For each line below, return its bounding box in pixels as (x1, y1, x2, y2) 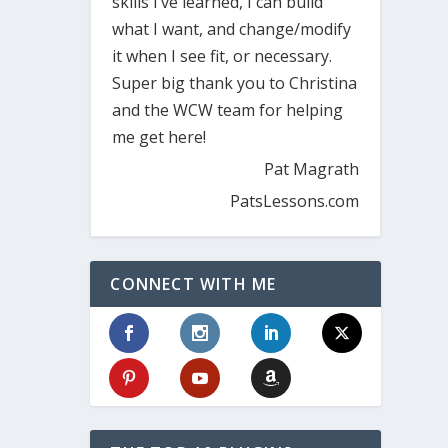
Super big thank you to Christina (112, 72, 358, 95)
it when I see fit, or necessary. (112, 45, 333, 68)
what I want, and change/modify (112, 18, 352, 41)
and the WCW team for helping (112, 99, 344, 122)
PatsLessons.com (229, 190, 359, 213)
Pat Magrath (263, 158, 359, 181)
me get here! (112, 126, 207, 149)
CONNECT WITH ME (110, 273, 277, 296)
